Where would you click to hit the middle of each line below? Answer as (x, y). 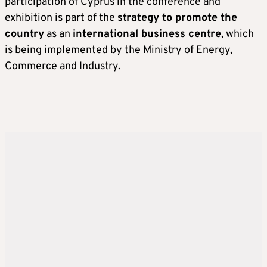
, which (237, 35)
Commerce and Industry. (63, 67)
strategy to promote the (177, 18)
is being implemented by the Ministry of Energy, (119, 51)
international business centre (147, 35)
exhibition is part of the (61, 18)
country (24, 35)
